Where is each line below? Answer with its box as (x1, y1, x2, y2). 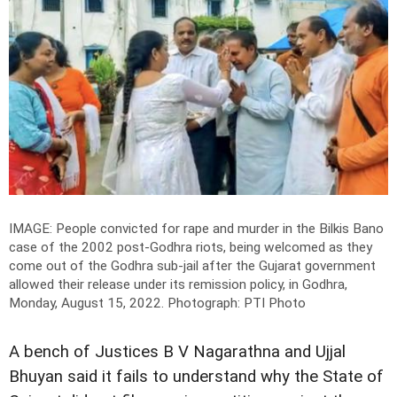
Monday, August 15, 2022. (9, 295, 167, 312)
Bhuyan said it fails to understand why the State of (9, 367, 384, 387)
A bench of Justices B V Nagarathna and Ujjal (9, 342, 346, 362)
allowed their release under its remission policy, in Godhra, (9, 276, 347, 293)
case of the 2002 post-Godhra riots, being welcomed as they (9, 239, 372, 256)
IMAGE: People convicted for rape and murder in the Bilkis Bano (9, 221, 384, 237)
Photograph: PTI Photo (167, 295, 306, 312)
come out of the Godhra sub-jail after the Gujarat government (9, 258, 376, 275)
